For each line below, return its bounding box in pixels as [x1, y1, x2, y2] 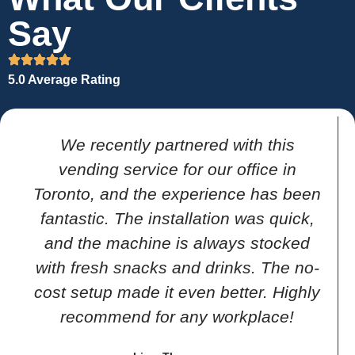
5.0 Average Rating [8, 73, 120, 87]
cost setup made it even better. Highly [34, 283, 320, 302]
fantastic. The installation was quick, [40, 209, 315, 228]
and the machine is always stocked [44, 234, 310, 253]
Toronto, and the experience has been [33, 185, 321, 204]
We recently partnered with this [59, 136, 295, 155]
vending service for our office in [58, 160, 296, 179]
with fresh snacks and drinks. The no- [35, 258, 319, 277]
